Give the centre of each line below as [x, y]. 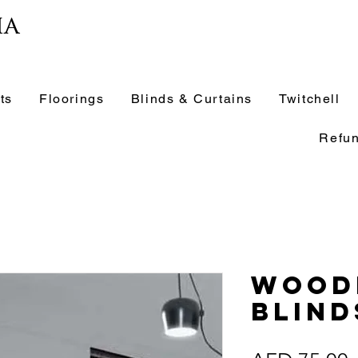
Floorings [72, 99]
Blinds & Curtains [191, 99]
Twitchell [310, 99]
